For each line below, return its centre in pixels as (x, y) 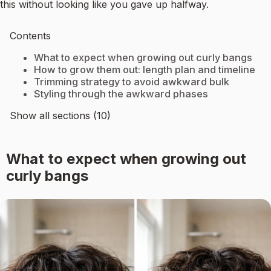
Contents (30, 36)
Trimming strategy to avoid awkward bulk (132, 82)
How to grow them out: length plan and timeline (145, 70)
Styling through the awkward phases (121, 94)
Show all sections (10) (60, 116)
